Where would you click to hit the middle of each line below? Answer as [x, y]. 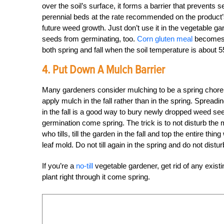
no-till [84, 166]
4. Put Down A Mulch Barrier [103, 70]
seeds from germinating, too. [88, 39]
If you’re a [59, 166]
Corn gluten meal [164, 39]
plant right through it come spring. [96, 177]
